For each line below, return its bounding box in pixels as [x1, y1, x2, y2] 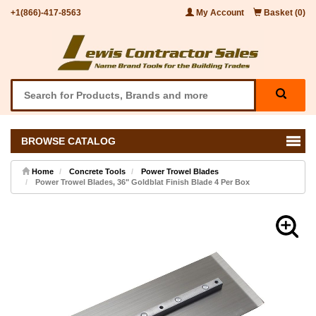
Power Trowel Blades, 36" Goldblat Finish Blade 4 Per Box [33, 177, 250, 186]
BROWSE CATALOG [16, 135, 116, 147]
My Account [194, 8, 246, 18]
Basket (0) [262, 8, 305, 18]
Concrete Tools [69, 166, 126, 176]
